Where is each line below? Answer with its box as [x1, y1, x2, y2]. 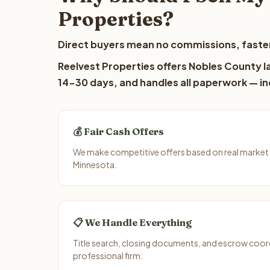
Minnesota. [73, 159, 117, 170]
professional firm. [73, 250, 143, 261]
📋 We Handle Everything [73, 216, 192, 228]
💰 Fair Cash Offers [73, 125, 164, 137]
